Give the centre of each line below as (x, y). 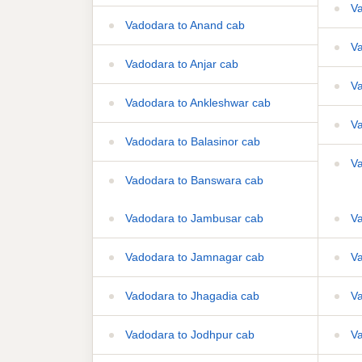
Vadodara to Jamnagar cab (193, 257)
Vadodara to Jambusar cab (193, 218)
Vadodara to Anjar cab (180, 63)
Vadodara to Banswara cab (193, 180)
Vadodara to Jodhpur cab (188, 334)
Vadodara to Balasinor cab (191, 141)
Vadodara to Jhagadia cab (191, 295)
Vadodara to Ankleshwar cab (196, 102)
